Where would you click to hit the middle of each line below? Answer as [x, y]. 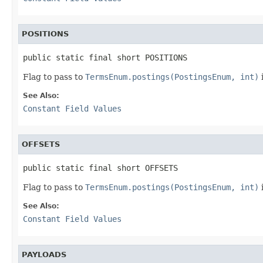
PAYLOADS [44, 254]
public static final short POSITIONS [105, 57]
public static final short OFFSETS [100, 168]
